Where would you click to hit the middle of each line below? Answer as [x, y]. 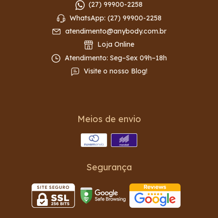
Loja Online [115, 45]
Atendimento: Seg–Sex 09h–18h [115, 58]
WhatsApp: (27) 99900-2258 [116, 18]
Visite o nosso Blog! [116, 71]
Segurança [109, 167]
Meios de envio [109, 119]
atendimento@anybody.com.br [116, 31]
